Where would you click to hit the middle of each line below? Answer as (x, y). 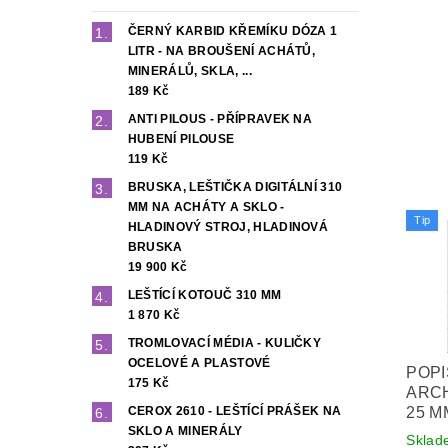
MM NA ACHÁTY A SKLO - (206, 207)
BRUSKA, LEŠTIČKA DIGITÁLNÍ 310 (235, 187)
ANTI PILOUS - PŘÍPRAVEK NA (220, 119)
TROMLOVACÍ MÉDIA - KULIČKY (224, 343)
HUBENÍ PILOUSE (181, 139)
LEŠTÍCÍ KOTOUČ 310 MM (204, 295)
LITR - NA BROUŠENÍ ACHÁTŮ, (221, 51)
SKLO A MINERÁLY (185, 431)
